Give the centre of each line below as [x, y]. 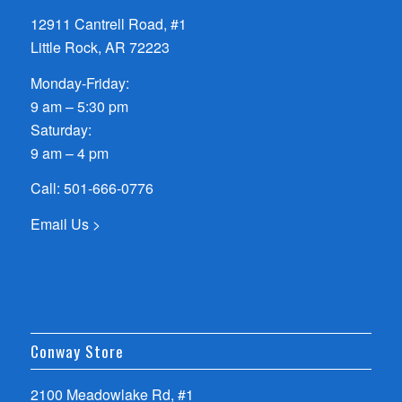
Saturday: [61, 129]
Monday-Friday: [79, 83]
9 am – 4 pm [69, 153]
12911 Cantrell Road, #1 [108, 23]
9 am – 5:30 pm [79, 106]
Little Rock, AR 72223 [100, 47]
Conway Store [77, 351]
